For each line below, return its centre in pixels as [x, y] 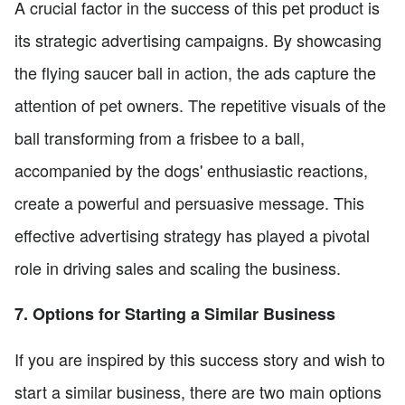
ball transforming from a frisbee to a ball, [160, 137]
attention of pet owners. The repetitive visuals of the [200, 104]
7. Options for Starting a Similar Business [175, 313]
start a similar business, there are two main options [198, 391]
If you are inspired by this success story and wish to [200, 358]
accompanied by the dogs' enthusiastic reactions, [191, 170]
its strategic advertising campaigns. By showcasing [198, 39]
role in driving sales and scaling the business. [178, 267]
